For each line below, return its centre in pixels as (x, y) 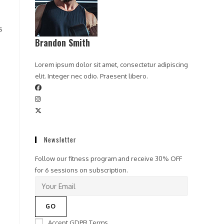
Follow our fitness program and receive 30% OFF (108, 158)
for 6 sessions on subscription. (81, 170)
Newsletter (60, 139)
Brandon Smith (62, 42)
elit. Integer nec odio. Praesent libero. (91, 76)
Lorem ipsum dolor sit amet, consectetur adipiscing (111, 64)
